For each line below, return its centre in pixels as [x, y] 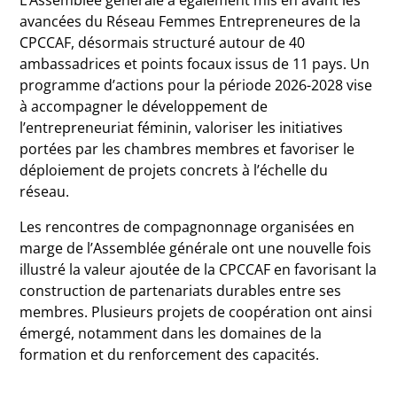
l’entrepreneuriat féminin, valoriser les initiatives [182, 128]
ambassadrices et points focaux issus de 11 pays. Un [195, 64]
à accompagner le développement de [144, 106]
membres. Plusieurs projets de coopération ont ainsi [196, 312]
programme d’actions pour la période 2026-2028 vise [196, 85]
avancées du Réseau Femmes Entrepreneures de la [191, 21]
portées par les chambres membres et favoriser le [187, 149]
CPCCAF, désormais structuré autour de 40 [163, 43]
